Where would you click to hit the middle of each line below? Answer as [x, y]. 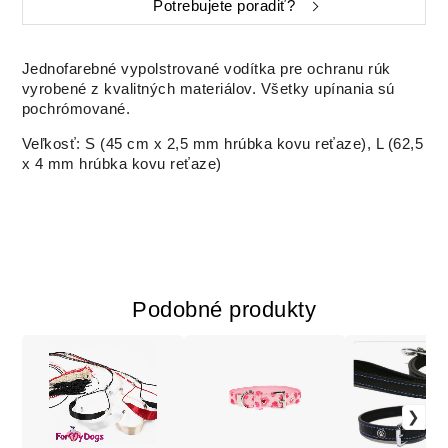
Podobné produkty [224, 309]
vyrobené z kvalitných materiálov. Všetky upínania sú [208, 89]
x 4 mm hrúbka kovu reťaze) [121, 164]
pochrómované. [76, 109]
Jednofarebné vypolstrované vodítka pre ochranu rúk [206, 69]
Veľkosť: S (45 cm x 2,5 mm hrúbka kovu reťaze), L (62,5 [222, 144]
